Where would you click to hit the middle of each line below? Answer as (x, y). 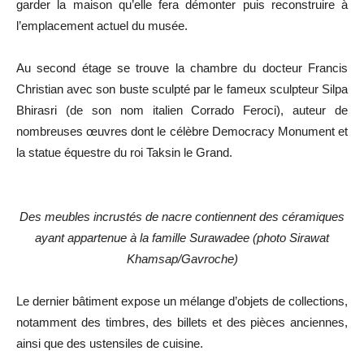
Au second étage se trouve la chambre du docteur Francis (182, 67)
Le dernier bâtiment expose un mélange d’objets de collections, (182, 301)
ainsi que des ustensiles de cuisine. (110, 343)
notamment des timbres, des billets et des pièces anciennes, (182, 322)
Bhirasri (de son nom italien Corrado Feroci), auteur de (182, 110)
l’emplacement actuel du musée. (102, 25)
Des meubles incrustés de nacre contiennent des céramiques (182, 216)
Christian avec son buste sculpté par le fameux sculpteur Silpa (182, 89)
